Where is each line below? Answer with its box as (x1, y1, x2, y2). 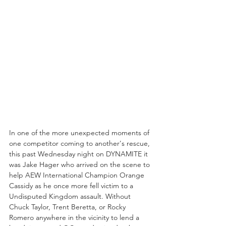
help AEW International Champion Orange (9, 170, 146, 180)
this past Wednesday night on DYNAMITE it (9, 149, 150, 158)
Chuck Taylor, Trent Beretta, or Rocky (9, 202, 128, 211)
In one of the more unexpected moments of (9, 128, 151, 137)
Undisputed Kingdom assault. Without (9, 191, 133, 201)
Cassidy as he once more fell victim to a (9, 181, 135, 190)
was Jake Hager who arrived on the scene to (9, 159, 152, 169)
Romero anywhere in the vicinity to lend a (9, 212, 141, 222)
